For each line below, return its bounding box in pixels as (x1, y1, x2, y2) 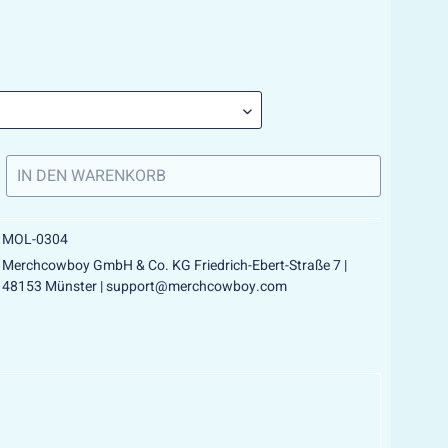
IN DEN (17, 164, 68, 188)
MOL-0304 (2, 229, 69, 250)
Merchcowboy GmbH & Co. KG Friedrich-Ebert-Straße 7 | (2, 255, 348, 276)
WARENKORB (71, 164, 167, 188)
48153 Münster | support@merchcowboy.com (2, 276, 288, 297)
